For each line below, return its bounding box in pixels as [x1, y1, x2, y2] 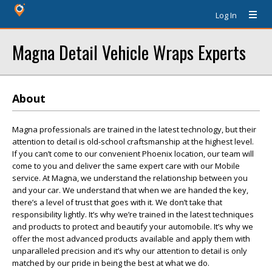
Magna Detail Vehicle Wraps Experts [12, 39, 246, 65]
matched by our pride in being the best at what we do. [12, 257, 209, 268]
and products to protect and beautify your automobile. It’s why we [12, 221, 253, 232]
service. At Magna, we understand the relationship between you [12, 172, 248, 183]
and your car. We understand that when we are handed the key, [12, 185, 248, 195]
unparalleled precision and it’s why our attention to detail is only [12, 245, 247, 256]
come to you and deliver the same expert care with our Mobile [12, 160, 240, 171]
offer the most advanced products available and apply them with [12, 233, 250, 244]
